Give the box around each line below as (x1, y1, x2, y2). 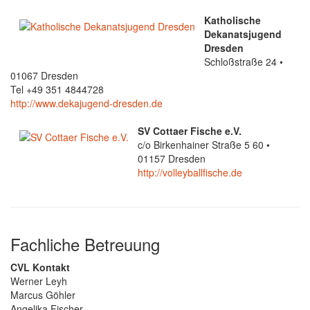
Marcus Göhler (10, 287, 75, 302)
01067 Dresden (10, 68, 78, 82)
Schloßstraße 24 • (204, 54, 283, 69)
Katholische (204, 12, 261, 27)
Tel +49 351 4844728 (10, 82, 104, 96)
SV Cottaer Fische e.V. (138, 123, 241, 138)
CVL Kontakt (10, 259, 70, 274)
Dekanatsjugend (204, 26, 282, 41)
